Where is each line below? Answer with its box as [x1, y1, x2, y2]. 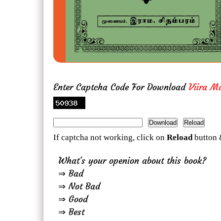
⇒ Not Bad [58, 181, 100, 192]
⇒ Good [58, 193, 88, 205]
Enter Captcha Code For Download [53, 81, 188, 93]
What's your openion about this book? [58, 155, 206, 167]
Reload [167, 133, 192, 143]
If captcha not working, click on [53, 133, 167, 143]
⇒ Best [58, 206, 84, 218]
